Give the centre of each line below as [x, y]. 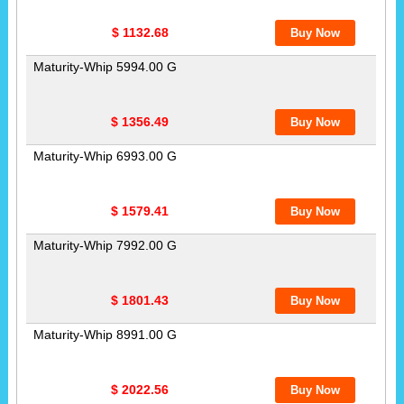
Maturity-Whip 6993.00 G [105, 156]
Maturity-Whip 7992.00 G [105, 245]
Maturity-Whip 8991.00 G [105, 334]
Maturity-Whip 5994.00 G [105, 66]
